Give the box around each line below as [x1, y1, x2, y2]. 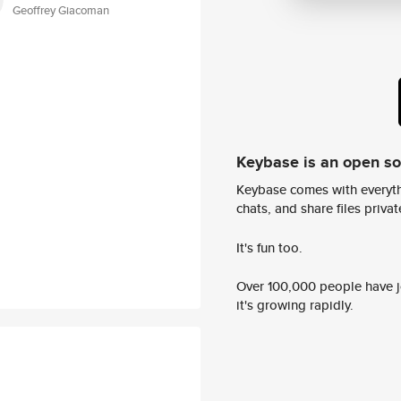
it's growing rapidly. [236, 295, 354, 315]
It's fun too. [236, 237, 303, 257]
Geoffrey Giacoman [13, 2, 109, 19]
